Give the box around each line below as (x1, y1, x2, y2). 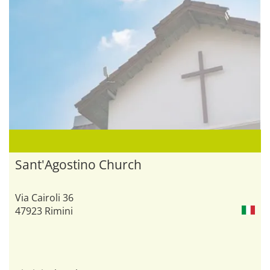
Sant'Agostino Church (15, 156, 142, 174)
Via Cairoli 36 (15, 191, 74, 205)
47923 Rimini (15, 204, 73, 218)
